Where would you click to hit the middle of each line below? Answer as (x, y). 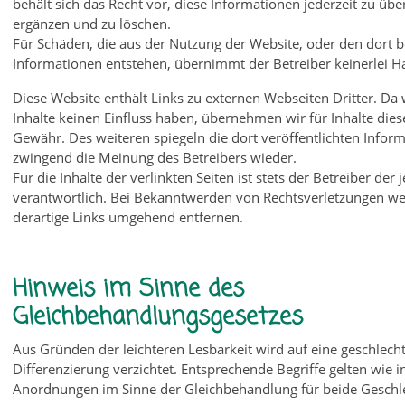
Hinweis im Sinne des (129, 289)
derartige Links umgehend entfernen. (128, 217)
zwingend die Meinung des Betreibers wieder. (155, 157)
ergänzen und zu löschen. (92, 24)
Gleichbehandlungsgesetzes (158, 317)
